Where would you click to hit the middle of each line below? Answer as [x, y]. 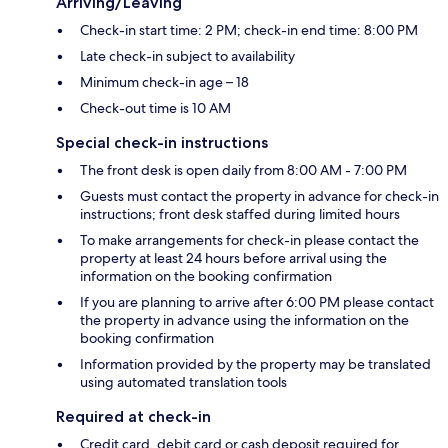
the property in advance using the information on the [244, 320]
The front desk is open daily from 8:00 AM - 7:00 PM [243, 170]
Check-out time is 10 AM [155, 108]
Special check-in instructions [162, 143]
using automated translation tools [183, 382]
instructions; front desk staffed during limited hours [240, 214]
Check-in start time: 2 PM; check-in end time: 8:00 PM [249, 30]
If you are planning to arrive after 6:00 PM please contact [257, 302]
